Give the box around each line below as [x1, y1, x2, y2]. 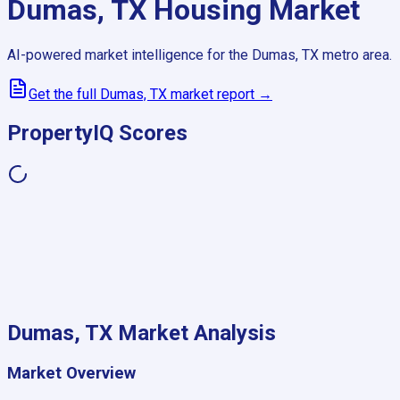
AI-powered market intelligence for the [7, 46, 252, 63]
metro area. [319, 46, 392, 63]
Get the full [29, 85, 100, 103]
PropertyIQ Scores [7, 120, 187, 146]
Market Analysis [112, 320, 276, 346]
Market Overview [7, 362, 136, 383]
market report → [167, 85, 272, 103]
